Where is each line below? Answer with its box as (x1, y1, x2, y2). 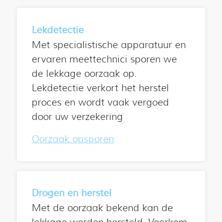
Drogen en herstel (31, 187, 111, 199)
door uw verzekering (31, 111, 123, 122)
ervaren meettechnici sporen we (31, 53, 177, 65)
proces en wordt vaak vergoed (31, 96, 169, 108)
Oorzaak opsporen (31, 133, 114, 145)
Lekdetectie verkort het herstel (31, 82, 169, 94)
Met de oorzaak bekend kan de (31, 202, 173, 214)
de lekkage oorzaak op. (31, 67, 137, 79)
